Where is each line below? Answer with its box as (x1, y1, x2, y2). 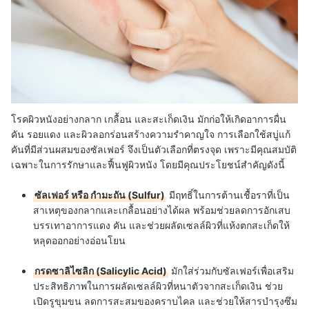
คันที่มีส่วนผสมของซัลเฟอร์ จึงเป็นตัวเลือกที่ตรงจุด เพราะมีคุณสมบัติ (11, 143, 297, 156)
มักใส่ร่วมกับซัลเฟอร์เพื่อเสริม (168, 265, 294, 277)
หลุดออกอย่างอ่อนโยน (33, 235, 126, 247)
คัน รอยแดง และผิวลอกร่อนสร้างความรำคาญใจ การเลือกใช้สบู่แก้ (11, 128, 290, 141)
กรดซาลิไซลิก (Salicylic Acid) (34, 265, 167, 277)
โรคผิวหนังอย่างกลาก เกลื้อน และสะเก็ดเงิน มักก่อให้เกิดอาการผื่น (11, 113, 286, 126)
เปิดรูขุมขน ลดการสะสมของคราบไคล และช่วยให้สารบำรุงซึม (33, 295, 297, 308)
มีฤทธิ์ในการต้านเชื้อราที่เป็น (166, 189, 290, 201)
